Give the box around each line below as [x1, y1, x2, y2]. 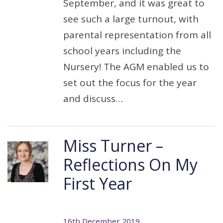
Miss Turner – [63, 135, 163, 156]
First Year [63, 173, 132, 194]
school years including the [63, 44, 181, 57]
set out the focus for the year [63, 76, 197, 89]
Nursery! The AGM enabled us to [63, 60, 209, 73]
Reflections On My [63, 154, 198, 175]
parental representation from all [63, 28, 211, 41]
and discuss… [63, 92, 123, 105]
